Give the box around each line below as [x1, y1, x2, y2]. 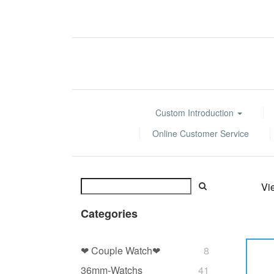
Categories [81, 206, 138, 222]
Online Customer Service [152, 127, 249, 139]
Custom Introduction [155, 106, 236, 119]
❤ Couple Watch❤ [81, 243, 160, 258]
